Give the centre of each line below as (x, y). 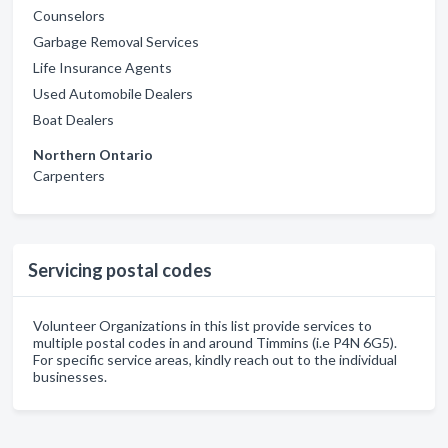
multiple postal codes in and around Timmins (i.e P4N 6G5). (215, 342)
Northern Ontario (93, 154)
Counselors (69, 15)
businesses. (70, 376)
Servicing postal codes (120, 270)
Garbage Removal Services (116, 41)
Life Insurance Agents (102, 67)
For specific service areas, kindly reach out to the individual (215, 359)
